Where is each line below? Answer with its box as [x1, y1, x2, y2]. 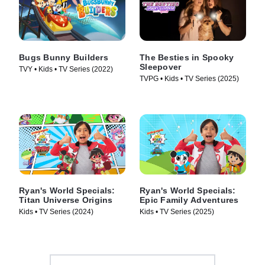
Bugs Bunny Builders [19, 53, 108, 63]
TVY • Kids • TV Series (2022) [19, 65, 113, 74]
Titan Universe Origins [19, 195, 113, 205]
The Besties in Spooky [140, 53, 234, 63]
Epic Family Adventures [140, 195, 239, 205]
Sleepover [140, 62, 182, 72]
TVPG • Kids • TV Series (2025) [140, 75, 239, 83]
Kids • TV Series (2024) [19, 208, 93, 216]
